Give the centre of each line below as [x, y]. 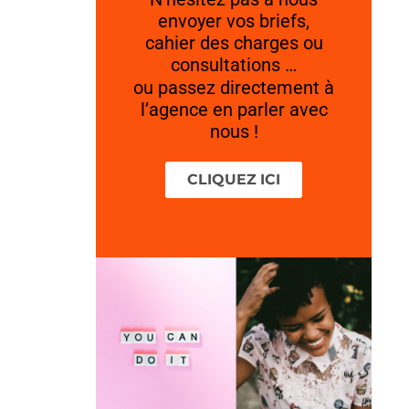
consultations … [234, 64]
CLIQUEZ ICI [234, 179]
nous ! [234, 131]
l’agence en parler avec [234, 109]
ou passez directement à [234, 87]
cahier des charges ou [234, 42]
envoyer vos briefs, [234, 21]
